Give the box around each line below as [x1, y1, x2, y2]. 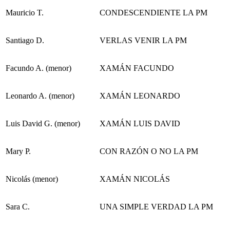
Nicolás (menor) [6, 174, 58, 183]
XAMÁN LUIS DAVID [100, 119, 180, 128]
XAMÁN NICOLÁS [100, 174, 170, 183]
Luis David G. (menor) [6, 119, 80, 128]
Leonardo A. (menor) [6, 91, 74, 100]
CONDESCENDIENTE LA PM [100, 8, 207, 17]
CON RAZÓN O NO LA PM [100, 146, 198, 156]
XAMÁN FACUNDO [100, 63, 174, 72]
